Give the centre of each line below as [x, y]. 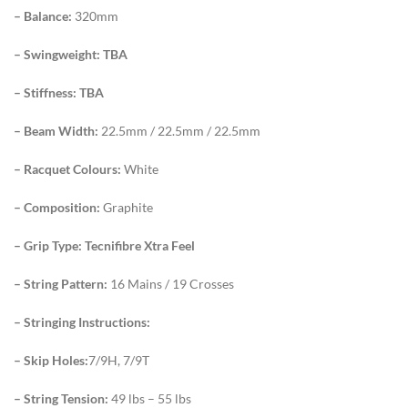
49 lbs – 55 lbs [151, 398]
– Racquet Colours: [69, 168]
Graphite [128, 207]
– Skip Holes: [51, 360]
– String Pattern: [61, 283]
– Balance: [43, 15]
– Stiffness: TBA [59, 92]
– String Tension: [62, 398]
